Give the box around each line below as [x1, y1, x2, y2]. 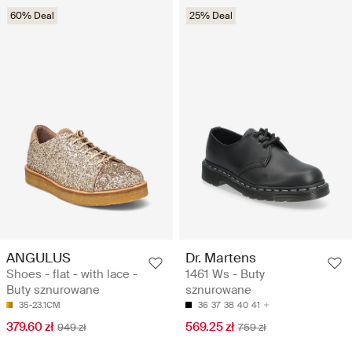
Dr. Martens [185, 248, 256, 266]
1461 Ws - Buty [185, 266, 265, 282]
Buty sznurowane [6, 281, 100, 298]
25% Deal [189, 9, 233, 22]
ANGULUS [6, 248, 71, 266]
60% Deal [10, 9, 54, 22]
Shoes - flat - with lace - [6, 266, 137, 282]
